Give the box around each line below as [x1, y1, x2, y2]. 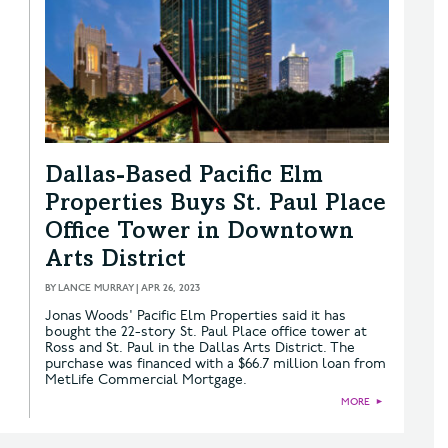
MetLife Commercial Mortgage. [45, 370, 247, 388]
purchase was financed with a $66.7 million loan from [45, 354, 386, 372]
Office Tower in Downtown [45, 220, 354, 245]
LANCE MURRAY [58, 281, 133, 294]
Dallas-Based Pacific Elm [45, 164, 323, 189]
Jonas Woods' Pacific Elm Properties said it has [45, 306, 346, 324]
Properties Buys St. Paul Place [45, 192, 386, 217]
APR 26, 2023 [141, 281, 200, 294]
